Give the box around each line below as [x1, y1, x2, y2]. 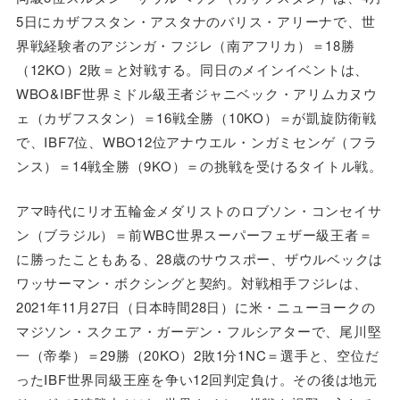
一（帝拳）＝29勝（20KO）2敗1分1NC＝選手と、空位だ [15, 345, 379, 364]
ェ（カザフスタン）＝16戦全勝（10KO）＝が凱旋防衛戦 [15, 108, 377, 128]
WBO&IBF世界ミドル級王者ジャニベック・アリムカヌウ [15, 84, 378, 104]
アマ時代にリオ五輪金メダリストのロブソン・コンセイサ [15, 200, 382, 220]
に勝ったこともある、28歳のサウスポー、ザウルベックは [15, 248, 384, 268]
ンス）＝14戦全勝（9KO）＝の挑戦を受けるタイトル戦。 [15, 156, 383, 176]
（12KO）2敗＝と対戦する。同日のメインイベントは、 [15, 60, 370, 79]
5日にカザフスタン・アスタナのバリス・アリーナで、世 [15, 12, 376, 31]
